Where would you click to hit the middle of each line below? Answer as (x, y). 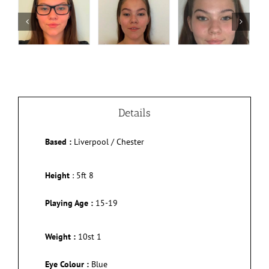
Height (57, 175)
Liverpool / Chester (109, 142)
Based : (58, 142)
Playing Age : (69, 203)
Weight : (60, 237)
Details (134, 113)
